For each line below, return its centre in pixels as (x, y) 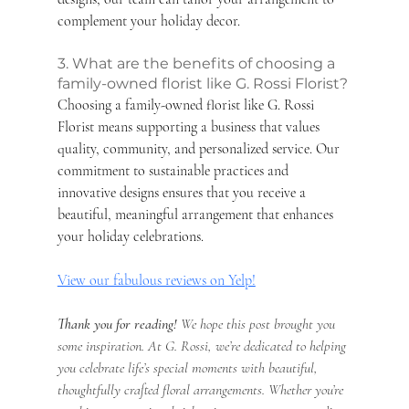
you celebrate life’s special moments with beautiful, (189, 367)
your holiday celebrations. (130, 236)
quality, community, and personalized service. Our (200, 148)
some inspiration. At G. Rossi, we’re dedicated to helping (203, 346)
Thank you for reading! (117, 324)
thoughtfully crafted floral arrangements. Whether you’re (202, 389)
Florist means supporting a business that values (190, 126)
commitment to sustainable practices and (174, 170)
